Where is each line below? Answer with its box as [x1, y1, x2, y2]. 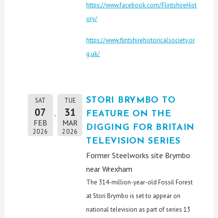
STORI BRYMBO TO [86, 96, 176, 106]
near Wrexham [86, 164, 133, 174]
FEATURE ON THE [86, 109, 171, 119]
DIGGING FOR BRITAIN [86, 123, 195, 133]
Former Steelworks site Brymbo [86, 150, 191, 161]
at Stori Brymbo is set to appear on [86, 192, 181, 200]
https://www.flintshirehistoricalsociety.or [86, 36, 195, 45]
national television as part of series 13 [86, 205, 191, 214]
